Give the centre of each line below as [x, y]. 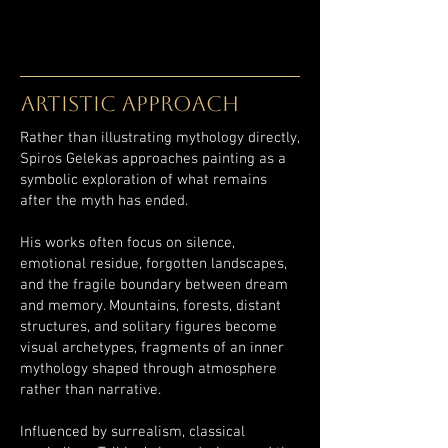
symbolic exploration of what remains [143, 180]
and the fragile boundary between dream [154, 285]
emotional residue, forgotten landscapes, [153, 264]
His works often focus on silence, [127, 243]
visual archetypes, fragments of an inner [152, 348]
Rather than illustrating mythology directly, [159, 138]
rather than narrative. [90, 390]
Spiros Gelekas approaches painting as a [153, 159]
